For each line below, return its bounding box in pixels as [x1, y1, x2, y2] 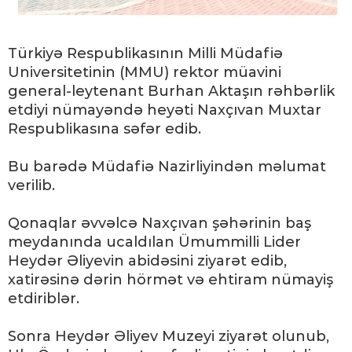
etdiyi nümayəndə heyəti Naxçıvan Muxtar [8, 101, 321, 119]
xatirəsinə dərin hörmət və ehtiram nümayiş [8, 271, 333, 289]
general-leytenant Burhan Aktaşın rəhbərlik [8, 82, 335, 101]
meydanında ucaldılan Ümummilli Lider [8, 233, 301, 251]
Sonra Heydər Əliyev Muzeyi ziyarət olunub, [8, 328, 329, 346]
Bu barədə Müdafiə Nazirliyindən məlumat [8, 158, 326, 176]
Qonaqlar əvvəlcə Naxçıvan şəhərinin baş [8, 214, 311, 233]
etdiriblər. [8, 290, 79, 308]
